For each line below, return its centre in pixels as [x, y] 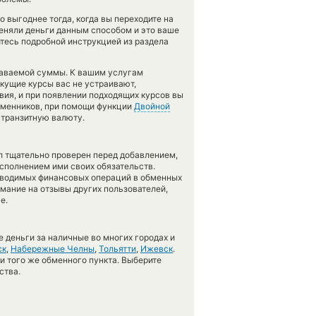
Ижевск [157, 249]
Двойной [152, 106]
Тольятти [117, 249]
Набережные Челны [53, 249]
